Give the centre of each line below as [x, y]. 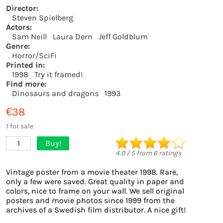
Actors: [19, 27]
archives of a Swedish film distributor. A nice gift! [96, 210]
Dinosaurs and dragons [55, 93]
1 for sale [20, 126]
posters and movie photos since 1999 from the [90, 200]
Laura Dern [73, 37]
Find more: [26, 84]
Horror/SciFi [34, 56]
